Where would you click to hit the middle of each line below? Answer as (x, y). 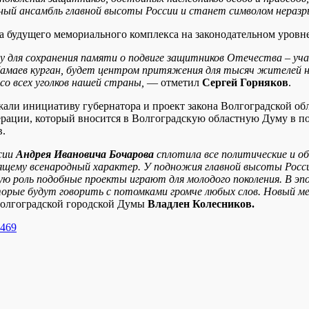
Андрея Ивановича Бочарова (86, 154)
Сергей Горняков (245, 82)
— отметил (175, 82)
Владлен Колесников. (201, 203)
